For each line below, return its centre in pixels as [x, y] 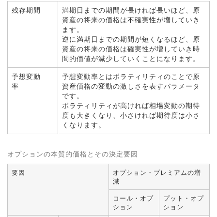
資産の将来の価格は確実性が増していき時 [131, 49]
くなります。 [84, 125]
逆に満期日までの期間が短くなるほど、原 [131, 39]
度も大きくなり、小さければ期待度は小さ [131, 115]
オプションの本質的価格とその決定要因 [73, 154]
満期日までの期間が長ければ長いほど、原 [131, 10]
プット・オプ [184, 198]
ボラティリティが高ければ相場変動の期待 [131, 106]
